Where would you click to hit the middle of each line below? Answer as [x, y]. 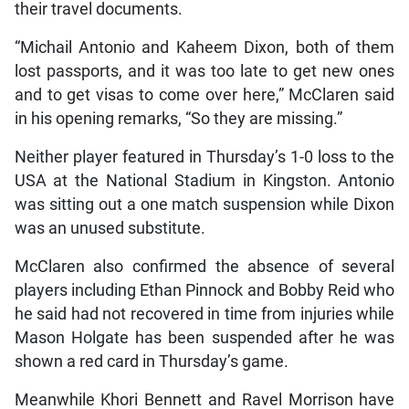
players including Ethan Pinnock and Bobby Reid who [204, 290]
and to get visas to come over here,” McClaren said [204, 94]
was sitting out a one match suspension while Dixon [204, 204]
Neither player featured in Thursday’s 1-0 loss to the [204, 157]
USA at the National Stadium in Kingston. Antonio [204, 180]
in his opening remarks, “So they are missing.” [178, 118]
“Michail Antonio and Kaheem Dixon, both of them [204, 47]
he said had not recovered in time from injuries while [204, 314]
